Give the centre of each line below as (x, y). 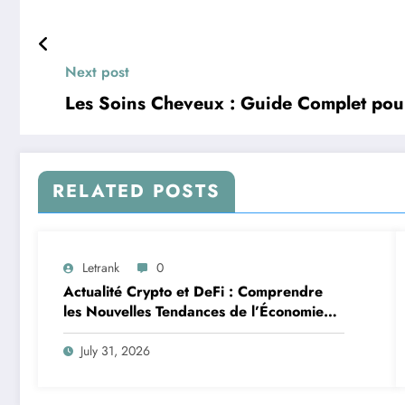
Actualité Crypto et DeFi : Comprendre (193, 292)
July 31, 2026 (115, 351)
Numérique (101, 332)
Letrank (101, 268)
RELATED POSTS (137, 192)
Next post (97, 72)
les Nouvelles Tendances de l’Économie (193, 312)
